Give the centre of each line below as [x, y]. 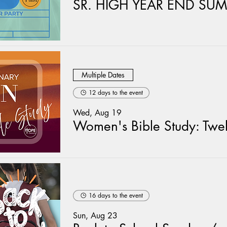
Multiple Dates [103, 75]
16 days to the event [116, 195]
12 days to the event [116, 92]
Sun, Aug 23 [95, 215]
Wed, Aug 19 [97, 112]
